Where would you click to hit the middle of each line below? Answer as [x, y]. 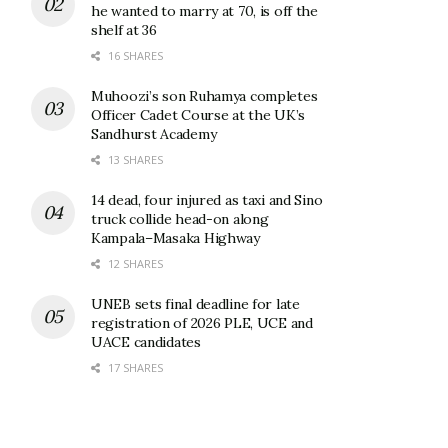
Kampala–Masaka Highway [175, 237]
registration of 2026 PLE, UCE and [202, 322]
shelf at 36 [124, 29]
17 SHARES [134, 367]
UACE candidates [146, 341]
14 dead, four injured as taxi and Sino [207, 199]
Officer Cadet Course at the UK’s [198, 114]
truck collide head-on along [180, 218]
